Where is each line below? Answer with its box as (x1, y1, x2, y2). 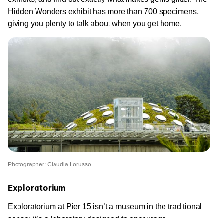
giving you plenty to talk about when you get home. (8, 19, 182, 28)
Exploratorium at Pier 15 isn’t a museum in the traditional (8, 202, 202, 211)
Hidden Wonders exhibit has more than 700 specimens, (8, 7, 199, 16)
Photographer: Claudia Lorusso (8, 161, 91, 168)
